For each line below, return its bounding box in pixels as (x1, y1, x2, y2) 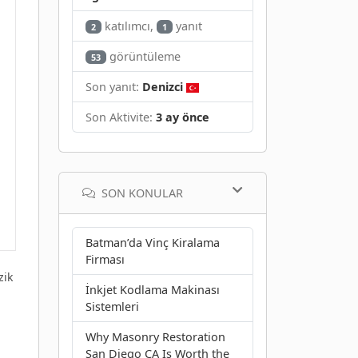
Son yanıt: (86, 78, 142, 94)
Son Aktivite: (86, 109, 156, 125)
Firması (86, 251, 125, 267)
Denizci (142, 78, 183, 94)
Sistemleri (86, 298, 139, 314)
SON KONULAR (101, 185, 183, 201)
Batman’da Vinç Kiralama (86, 234, 220, 250)
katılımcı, (101, 18, 157, 34)
